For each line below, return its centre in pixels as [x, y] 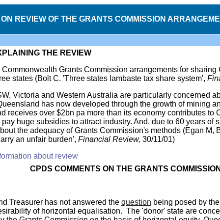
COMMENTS [78, 169]
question [136, 202]
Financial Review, [110, 139]
